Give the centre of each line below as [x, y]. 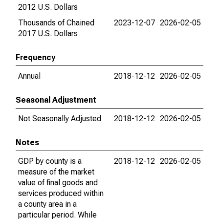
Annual [29, 76]
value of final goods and [58, 183]
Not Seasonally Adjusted [60, 119]
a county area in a [47, 204]
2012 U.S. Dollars [48, 7]
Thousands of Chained [56, 23]
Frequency [35, 57]
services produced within [61, 193]
